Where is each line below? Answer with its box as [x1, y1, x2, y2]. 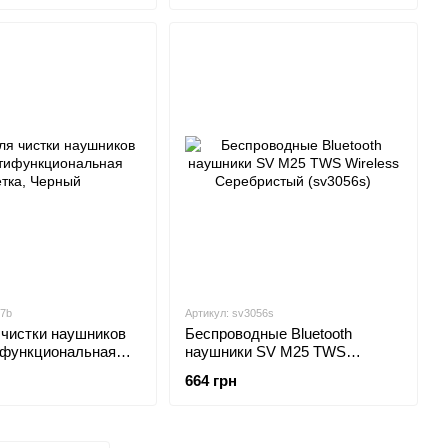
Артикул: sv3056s [184, 307, 274, 319]
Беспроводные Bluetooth [184, 325, 352, 342]
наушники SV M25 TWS [184, 343, 346, 360]
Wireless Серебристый [184, 361, 340, 378]
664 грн [184, 372, 237, 389]
